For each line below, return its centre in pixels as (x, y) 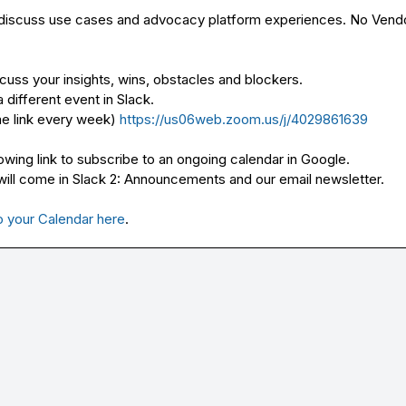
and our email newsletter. (305, 179)
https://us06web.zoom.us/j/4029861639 (244, 119)
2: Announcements (168, 179)
